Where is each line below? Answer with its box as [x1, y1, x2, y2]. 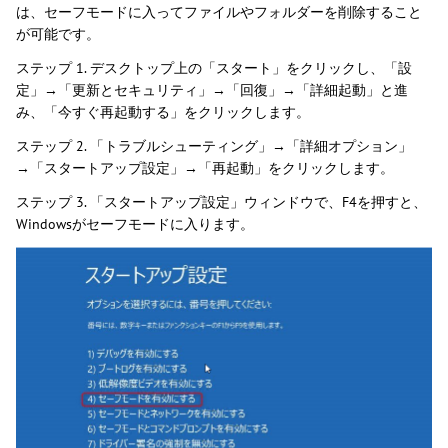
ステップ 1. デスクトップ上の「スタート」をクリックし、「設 [16, 58, 412, 77]
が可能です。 [16, 24, 100, 43]
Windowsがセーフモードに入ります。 [16, 214, 254, 233]
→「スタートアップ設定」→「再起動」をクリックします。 [16, 158, 394, 177]
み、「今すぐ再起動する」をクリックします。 [16, 102, 310, 121]
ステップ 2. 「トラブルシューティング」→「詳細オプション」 [16, 136, 412, 155]
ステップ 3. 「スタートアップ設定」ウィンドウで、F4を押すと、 [16, 192, 427, 211]
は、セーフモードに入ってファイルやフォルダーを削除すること [16, 2, 422, 21]
